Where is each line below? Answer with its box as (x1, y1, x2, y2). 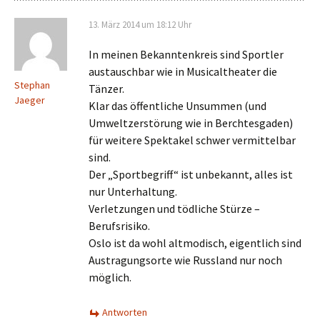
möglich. (89, 270, 131, 284)
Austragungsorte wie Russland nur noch (89, 253, 282, 267)
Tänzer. (89, 81, 124, 96)
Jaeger (14, 94, 45, 106)
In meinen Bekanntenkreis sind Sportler (89, 47, 284, 61)
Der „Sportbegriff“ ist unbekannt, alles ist (89, 167, 293, 181)
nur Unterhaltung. (89, 184, 177, 199)
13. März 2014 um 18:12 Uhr (89, 19, 191, 31)
